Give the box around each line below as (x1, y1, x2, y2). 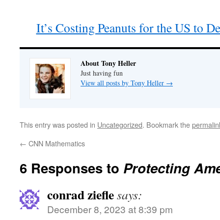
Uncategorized (97, 119, 142, 130)
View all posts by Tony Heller (81, 78, 166, 87)
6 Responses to (20, 158, 123, 177)
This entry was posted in (20, 119, 97, 130)
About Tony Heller (81, 58, 136, 68)
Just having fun (81, 68, 123, 78)
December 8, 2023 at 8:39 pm (47, 202, 173, 216)
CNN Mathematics (27, 138, 85, 148)
